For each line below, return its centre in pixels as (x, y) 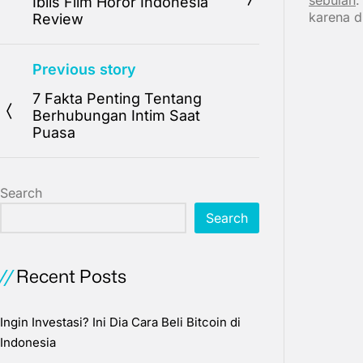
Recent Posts (71, 276)
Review (58, 19)
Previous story (84, 70)
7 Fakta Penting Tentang (117, 99)
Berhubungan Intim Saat (116, 116)
